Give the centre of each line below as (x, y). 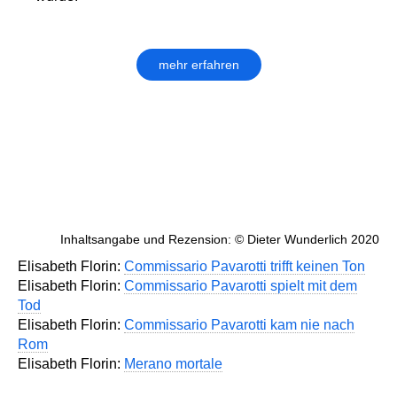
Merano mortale (173, 364)
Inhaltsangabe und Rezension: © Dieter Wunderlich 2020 (220, 240)
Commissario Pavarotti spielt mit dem (241, 286)
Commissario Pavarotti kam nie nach (239, 325)
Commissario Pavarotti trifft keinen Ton (245, 267)
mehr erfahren (198, 65)
